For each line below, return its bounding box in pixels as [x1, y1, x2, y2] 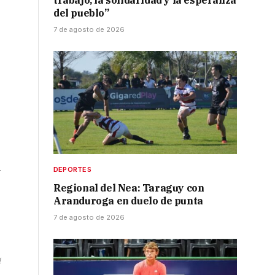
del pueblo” [53, 7, 109, 20]
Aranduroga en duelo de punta [53, 195, 203, 207]
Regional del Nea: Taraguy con [53, 182, 204, 195]
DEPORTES [53, 165, 91, 174]
